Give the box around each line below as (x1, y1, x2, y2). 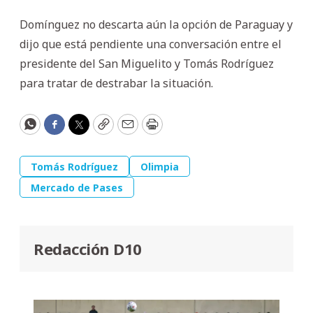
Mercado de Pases (31, 180, 123, 194)
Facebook (53, 122, 112, 139)
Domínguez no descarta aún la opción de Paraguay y (20, 16, 293, 32)
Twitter (78, 122, 124, 139)
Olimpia (140, 159, 179, 173)
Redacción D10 (34, 238, 142, 259)
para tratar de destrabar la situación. (20, 75, 213, 91)
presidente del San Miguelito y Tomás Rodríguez (20, 55, 274, 71)
